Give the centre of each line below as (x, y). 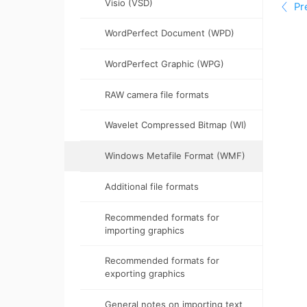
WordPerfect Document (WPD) (170, 33)
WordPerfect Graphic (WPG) (165, 64)
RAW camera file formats (157, 94)
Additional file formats (152, 186)
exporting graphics (145, 274)
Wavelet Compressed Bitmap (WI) (176, 125)
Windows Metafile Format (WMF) (175, 156)
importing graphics (145, 230)
